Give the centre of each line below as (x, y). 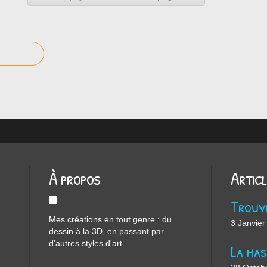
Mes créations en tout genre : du (110, 219)
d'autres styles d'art (86, 243)
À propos (74, 178)
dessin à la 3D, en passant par (106, 231)
